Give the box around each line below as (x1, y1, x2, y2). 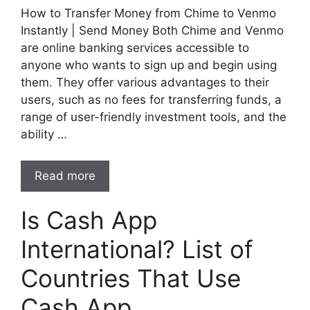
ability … (21, 127, 67, 141)
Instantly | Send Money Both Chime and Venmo (21, 23, 284, 37)
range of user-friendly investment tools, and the (21, 109, 286, 124)
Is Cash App (21, 206, 157, 235)
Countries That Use (21, 264, 241, 293)
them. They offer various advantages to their (21, 75, 269, 89)
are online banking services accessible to (21, 40, 249, 55)
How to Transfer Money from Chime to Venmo (21, 6, 276, 20)
